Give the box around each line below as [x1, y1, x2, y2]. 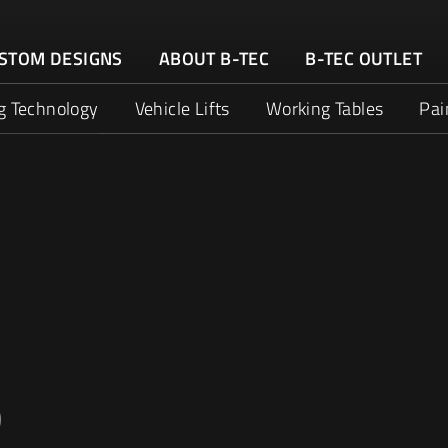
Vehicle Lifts [134, 95, 230, 122]
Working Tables [265, 95, 384, 122]
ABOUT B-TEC [158, 45, 270, 72]
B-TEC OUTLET [305, 45, 423, 72]
